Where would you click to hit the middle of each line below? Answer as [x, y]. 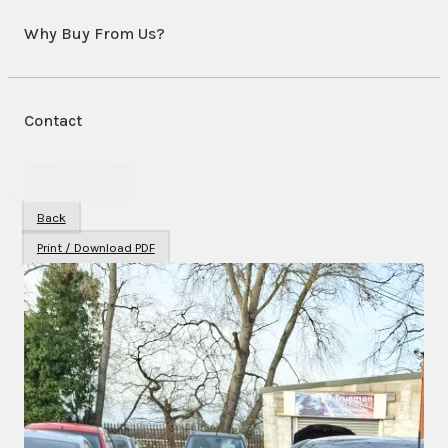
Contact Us [79, 183]
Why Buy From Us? [94, 33]
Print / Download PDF [95, 248]
